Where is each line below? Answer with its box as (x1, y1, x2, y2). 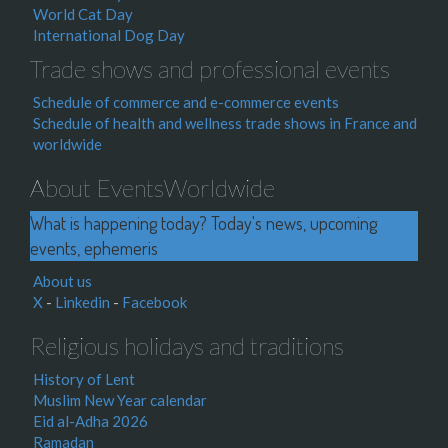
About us (33, 272, 92, 290)
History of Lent (33, 370, 135, 388)
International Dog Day (33, 26, 185, 44)
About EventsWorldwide (30, 173, 275, 202)
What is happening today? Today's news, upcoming (30, 212, 377, 234)
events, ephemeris (30, 237, 158, 259)
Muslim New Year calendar (33, 391, 207, 409)
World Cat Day (33, 5, 133, 23)
